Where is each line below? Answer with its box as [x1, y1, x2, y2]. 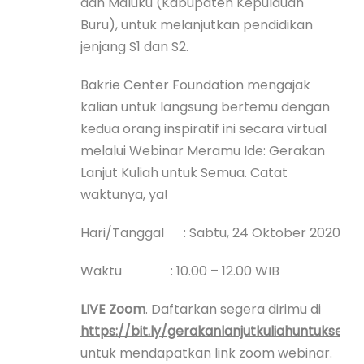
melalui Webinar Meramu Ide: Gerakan [80, 141, 325, 160]
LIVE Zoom [80, 299, 145, 318]
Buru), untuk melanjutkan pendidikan [80, 15, 313, 34]
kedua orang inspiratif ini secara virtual [80, 119, 327, 138]
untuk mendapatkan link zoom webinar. [80, 343, 332, 362]
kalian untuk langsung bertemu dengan [80, 97, 330, 116]
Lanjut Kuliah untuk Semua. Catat [80, 162, 288, 182]
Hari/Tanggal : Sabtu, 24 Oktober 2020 [80, 223, 340, 242]
